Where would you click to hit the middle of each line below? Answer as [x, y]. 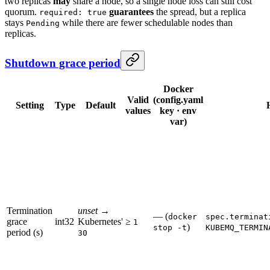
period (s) [25, 232]
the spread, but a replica [200, 12]
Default [100, 105]
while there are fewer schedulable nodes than [146, 23]
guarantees [131, 12]
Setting [30, 105]
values [138, 110]
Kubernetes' [100, 221]
